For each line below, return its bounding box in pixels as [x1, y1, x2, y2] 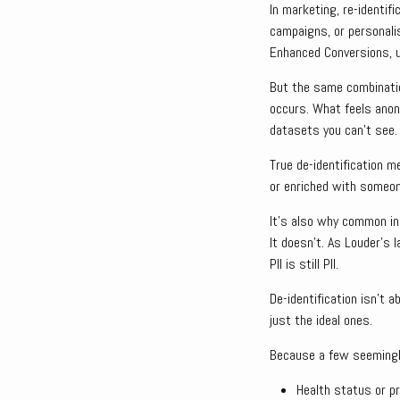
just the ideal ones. [270, 311, 372, 329]
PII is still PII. [270, 254, 338, 273]
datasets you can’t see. [270, 121, 397, 139]
